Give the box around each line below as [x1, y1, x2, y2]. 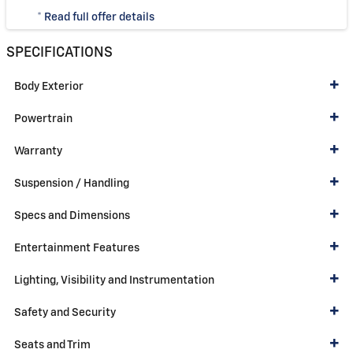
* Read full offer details [37, 12, 154, 24]
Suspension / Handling [14, 177, 129, 189]
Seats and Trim [14, 339, 91, 351]
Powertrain [14, 113, 72, 124]
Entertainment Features [14, 242, 139, 254]
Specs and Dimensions [14, 210, 130, 221]
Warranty [14, 145, 62, 157]
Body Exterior [14, 80, 84, 92]
